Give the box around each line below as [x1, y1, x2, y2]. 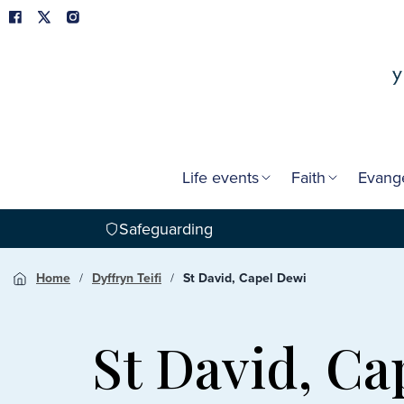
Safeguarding [118, 217, 213, 240]
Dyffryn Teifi [92, 269, 161, 287]
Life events [181, 166, 259, 188]
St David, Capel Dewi [183, 269, 307, 287]
